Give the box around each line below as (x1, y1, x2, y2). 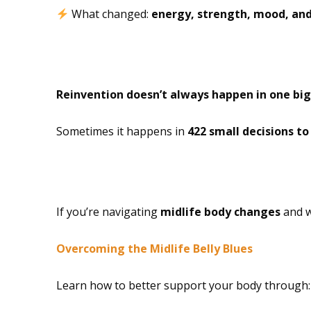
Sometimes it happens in (56, 124, 187, 139)
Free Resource (56, 158, 258, 191)
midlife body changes (160, 204, 280, 219)
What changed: (68, 6, 151, 22)
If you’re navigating (56, 204, 160, 219)
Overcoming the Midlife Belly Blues (56, 241, 253, 256)
